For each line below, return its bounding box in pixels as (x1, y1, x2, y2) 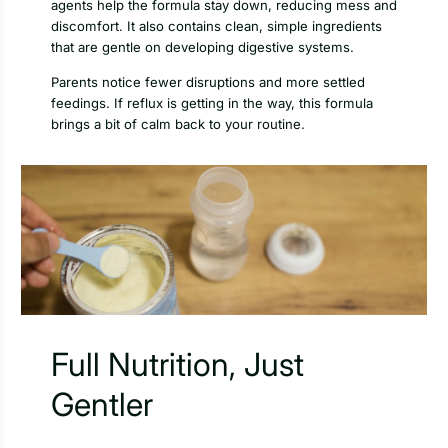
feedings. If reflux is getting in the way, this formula (51, 94, 373, 111)
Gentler (51, 385, 153, 425)
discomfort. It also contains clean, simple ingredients (51, 18, 382, 35)
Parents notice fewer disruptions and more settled (51, 73, 365, 90)
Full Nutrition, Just (51, 345, 304, 385)
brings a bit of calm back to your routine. (51, 115, 305, 132)
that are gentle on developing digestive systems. (51, 39, 354, 56)
